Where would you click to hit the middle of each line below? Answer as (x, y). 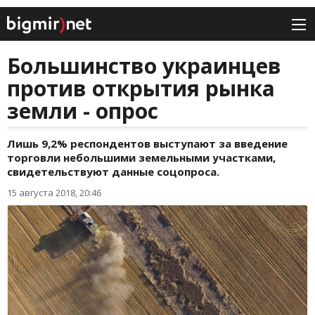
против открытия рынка (141, 89)
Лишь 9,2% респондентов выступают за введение (147, 144)
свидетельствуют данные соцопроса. (113, 172)
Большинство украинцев (144, 66)
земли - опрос (83, 111)
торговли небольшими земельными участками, (141, 158)
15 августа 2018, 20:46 (54, 193)
